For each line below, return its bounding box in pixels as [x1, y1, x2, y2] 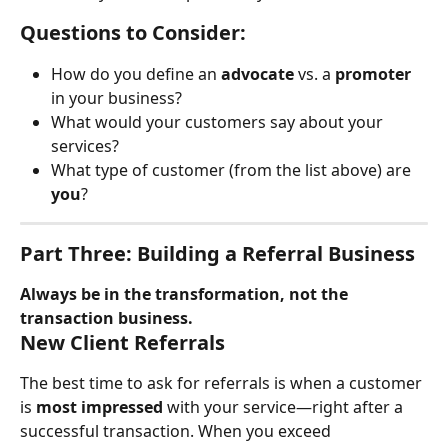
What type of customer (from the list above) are [51, 159, 415, 182]
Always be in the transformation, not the [20, 283, 352, 306]
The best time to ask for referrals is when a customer [20, 372, 426, 395]
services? [51, 135, 119, 158]
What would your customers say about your [51, 111, 387, 134]
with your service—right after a [163, 396, 407, 419]
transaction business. [20, 307, 193, 330]
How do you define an [51, 63, 221, 86]
